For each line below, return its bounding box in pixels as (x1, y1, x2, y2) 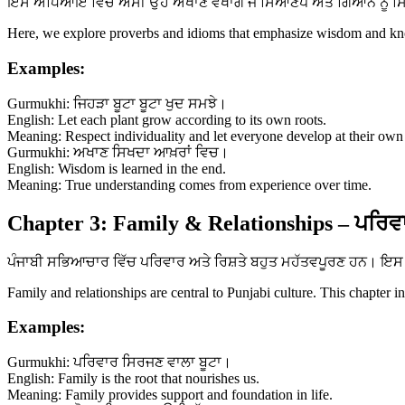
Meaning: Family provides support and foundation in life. (7, 387, 333, 402)
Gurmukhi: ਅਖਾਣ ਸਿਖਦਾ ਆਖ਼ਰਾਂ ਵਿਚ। (7, 144, 229, 160)
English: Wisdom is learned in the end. (7, 160, 226, 176)
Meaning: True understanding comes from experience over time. (7, 176, 372, 193)
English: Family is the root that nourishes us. (7, 371, 259, 386)
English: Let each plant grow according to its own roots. (7, 111, 326, 127)
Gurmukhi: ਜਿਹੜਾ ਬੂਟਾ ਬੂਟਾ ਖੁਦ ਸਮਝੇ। (7, 95, 227, 111)
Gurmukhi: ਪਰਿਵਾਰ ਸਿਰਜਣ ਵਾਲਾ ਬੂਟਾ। (7, 354, 231, 370)
